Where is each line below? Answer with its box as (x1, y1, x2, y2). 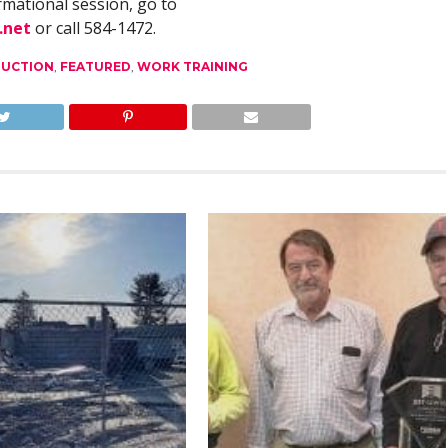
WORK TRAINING (136, 59, 248, 74)
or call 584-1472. (30, 17, 156, 39)
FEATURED (59, 59, 131, 74)
